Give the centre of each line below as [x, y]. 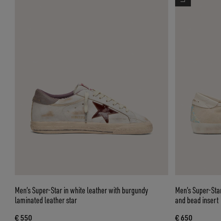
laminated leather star [46, 200]
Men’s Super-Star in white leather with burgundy [81, 190]
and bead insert [197, 200]
